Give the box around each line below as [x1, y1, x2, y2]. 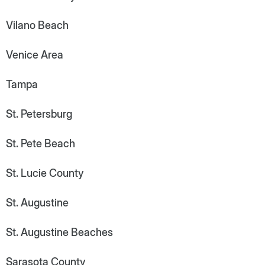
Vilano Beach [6, 18, 69, 31]
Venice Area [6, 48, 63, 61]
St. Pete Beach [6, 137, 75, 150]
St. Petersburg [6, 107, 72, 120]
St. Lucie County [6, 166, 83, 179]
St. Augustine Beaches [6, 225, 113, 238]
